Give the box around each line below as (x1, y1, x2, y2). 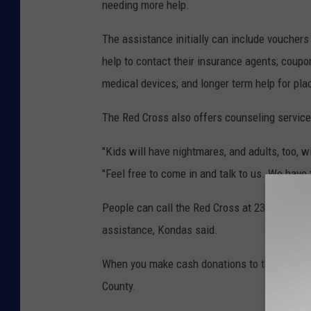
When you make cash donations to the (102, 257, 278, 271)
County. (102, 279, 136, 294)
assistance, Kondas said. (102, 223, 218, 237)
